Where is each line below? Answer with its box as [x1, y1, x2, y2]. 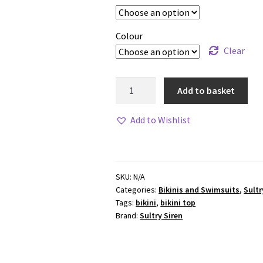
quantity [115, 137, 150, 149]
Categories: [116, 184, 159, 195]
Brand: [116, 210, 140, 221]
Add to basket [177, 85, 235, 97]
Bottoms [115, 122, 153, 134]
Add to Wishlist [130, 114, 191, 126]
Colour [116, 30, 143, 42]
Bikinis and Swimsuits [159, 184, 240, 195]
